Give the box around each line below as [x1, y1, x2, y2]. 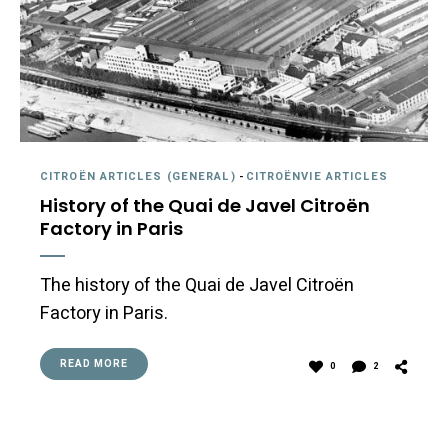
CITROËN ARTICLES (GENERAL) [40, 167, 236, 185]
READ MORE [60, 356, 128, 371]
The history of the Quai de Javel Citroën [40, 271, 354, 299]
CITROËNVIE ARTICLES [245, 167, 389, 185]
